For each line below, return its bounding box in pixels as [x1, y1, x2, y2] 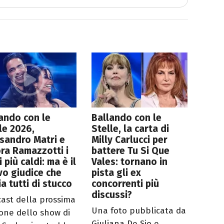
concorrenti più [91, 178, 159, 190]
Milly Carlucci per [91, 134, 168, 146]
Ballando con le [91, 112, 162, 124]
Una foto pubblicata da [91, 205, 186, 216]
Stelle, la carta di [91, 123, 169, 135]
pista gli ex [91, 167, 141, 179]
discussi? [91, 189, 132, 201]
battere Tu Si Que [91, 145, 170, 157]
